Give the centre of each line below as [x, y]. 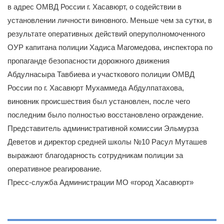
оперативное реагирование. [54, 168]
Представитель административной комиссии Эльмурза [103, 128]
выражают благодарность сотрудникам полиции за [95, 155]
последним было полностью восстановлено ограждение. [105, 114]
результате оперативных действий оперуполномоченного [106, 33]
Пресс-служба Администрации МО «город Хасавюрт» [100, 182]
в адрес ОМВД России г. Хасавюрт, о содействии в [94, 6]
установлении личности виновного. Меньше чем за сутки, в [110, 20]
